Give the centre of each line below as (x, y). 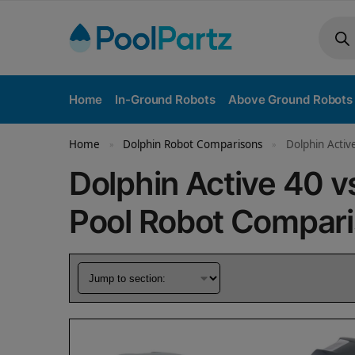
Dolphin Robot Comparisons (193, 144)
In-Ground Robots (165, 99)
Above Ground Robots (291, 99)
